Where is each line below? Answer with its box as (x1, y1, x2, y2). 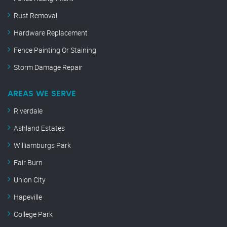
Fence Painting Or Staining (14, 45, 96, 55)
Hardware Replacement (14, 28, 88, 38)
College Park (14, 209, 53, 219)
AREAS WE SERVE (8, 90, 76, 98)
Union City (14, 175, 46, 185)
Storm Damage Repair (14, 62, 83, 72)
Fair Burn (14, 158, 43, 168)
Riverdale (14, 106, 43, 116)
